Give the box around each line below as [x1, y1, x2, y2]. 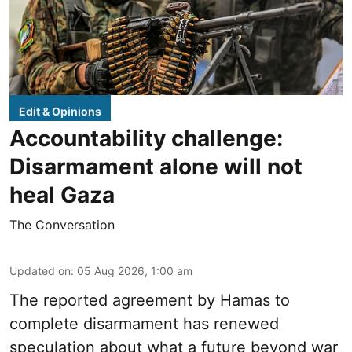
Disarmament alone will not [9, 153, 302, 181]
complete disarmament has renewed [9, 314, 279, 334]
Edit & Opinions [19, 104, 101, 119]
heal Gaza [9, 181, 115, 209]
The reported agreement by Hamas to [9, 291, 290, 310]
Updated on [9, 264, 71, 278]
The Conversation [9, 217, 115, 233]
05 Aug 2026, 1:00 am [77, 264, 192, 278]
